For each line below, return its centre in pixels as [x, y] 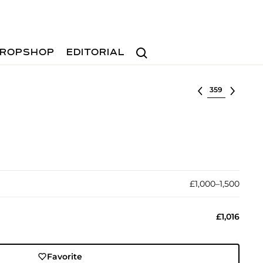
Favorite [65, 257]
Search [146, 47]
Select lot [227, 89]
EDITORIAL [96, 53]
